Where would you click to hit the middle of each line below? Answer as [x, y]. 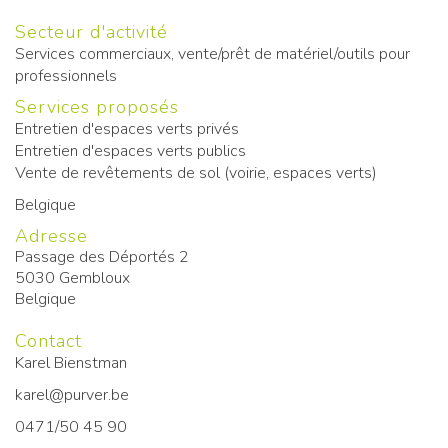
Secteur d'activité [91, 32]
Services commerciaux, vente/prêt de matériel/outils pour [212, 54]
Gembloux [94, 278]
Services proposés [97, 107]
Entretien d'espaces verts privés [127, 129]
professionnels [66, 76]
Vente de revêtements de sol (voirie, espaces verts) [196, 173]
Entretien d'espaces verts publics [130, 151]
